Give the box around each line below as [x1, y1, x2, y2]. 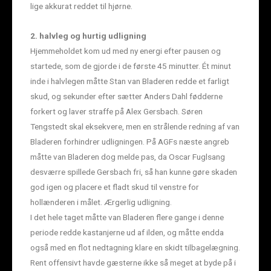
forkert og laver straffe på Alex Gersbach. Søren [30, 106, 203, 116]
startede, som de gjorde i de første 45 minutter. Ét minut [30, 60, 231, 71]
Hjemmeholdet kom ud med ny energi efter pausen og [30, 45, 221, 56]
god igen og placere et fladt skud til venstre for [30, 181, 199, 192]
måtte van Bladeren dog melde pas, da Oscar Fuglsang [30, 151, 225, 162]
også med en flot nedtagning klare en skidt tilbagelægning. [30, 242, 240, 252]
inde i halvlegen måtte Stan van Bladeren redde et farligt [30, 76, 229, 86]
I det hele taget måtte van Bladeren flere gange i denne [30, 212, 224, 222]
